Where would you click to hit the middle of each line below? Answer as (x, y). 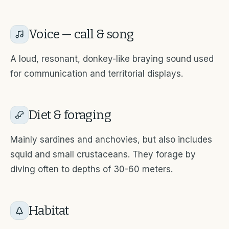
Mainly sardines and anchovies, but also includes (111, 139)
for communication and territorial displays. (97, 73)
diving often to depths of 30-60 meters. (91, 169)
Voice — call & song (81, 34)
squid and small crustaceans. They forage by (103, 154)
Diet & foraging (70, 115)
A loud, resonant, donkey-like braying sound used (112, 59)
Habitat (49, 210)
